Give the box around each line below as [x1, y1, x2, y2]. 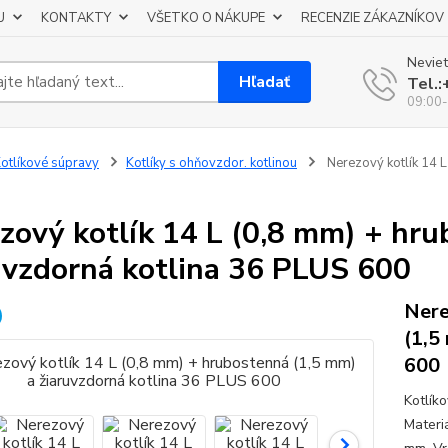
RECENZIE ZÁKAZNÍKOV [301, 9, 444, 27]
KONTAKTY [41, 9, 111, 27]
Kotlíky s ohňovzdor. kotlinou [125, 154, 297, 172]
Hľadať [239, 70, 291, 93]
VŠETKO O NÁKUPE [147, 9, 265, 27]
